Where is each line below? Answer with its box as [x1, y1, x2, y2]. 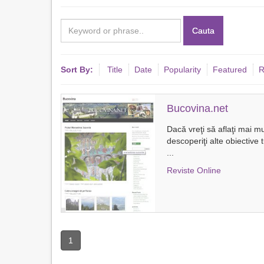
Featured [213, 65, 247, 74]
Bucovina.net [166, 103, 228, 114]
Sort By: [61, 65, 93, 74]
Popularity [164, 65, 201, 74]
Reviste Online [166, 166, 221, 175]
